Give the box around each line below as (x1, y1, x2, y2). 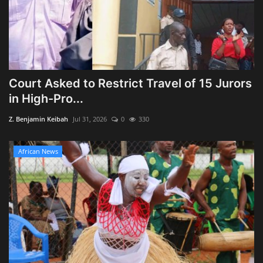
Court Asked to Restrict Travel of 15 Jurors (9, 76, 252, 91)
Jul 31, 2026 (73, 114, 107, 124)
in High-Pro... (9, 92, 83, 106)
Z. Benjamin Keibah (9, 114, 68, 124)
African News (18, 147, 58, 156)
